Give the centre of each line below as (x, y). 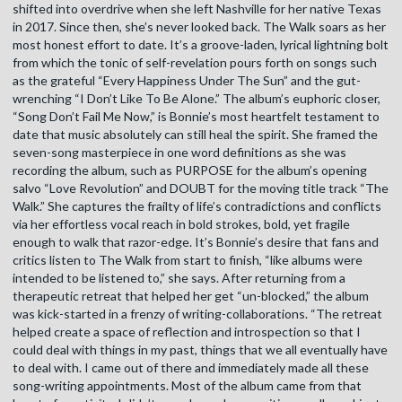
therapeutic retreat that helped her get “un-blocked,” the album (191, 296)
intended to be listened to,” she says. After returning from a (179, 278)
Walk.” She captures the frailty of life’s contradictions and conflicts (197, 206)
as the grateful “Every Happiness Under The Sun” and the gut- (187, 81)
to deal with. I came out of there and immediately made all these (191, 368)
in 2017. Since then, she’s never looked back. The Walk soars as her (199, 27)
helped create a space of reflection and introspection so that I (187, 332)
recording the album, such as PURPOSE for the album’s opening (190, 170)
